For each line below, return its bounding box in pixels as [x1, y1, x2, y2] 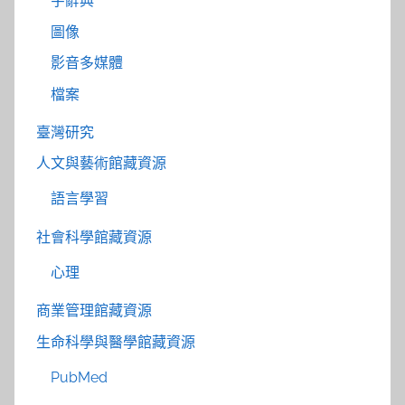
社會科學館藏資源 [36, 228, 152, 246]
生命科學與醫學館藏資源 [36, 333, 195, 351]
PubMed [51, 368, 108, 386]
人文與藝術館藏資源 [36, 155, 166, 173]
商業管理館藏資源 [36, 302, 152, 320]
